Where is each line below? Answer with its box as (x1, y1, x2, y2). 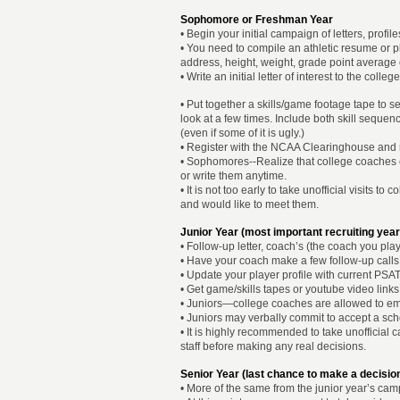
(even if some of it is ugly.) (180, 127, 304, 139)
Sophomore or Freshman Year (180, 13, 333, 26)
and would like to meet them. (180, 198, 319, 211)
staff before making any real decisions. (180, 340, 366, 353)
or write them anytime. (180, 170, 287, 182)
